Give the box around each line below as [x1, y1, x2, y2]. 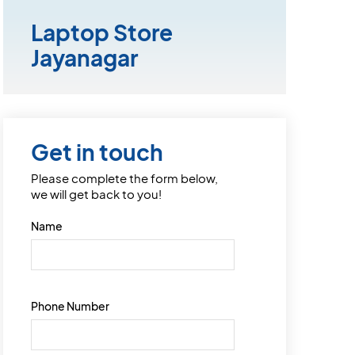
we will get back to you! [31, 186, 162, 202]
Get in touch [31, 138, 164, 166]
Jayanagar [31, 44, 139, 72]
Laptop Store [31, 18, 174, 47]
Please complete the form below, [31, 170, 219, 186]
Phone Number [31, 299, 110, 314]
